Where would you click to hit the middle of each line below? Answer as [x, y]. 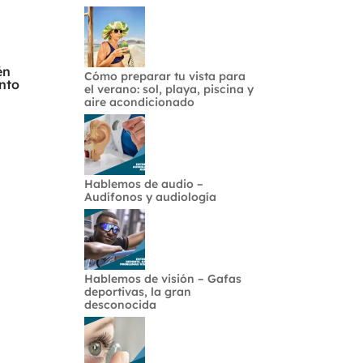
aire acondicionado [140, 102]
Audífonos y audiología [151, 197]
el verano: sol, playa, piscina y [169, 89]
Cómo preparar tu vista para [165, 76]
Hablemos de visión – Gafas [163, 279]
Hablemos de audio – [144, 184]
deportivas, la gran [138, 292]
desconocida [121, 305]
